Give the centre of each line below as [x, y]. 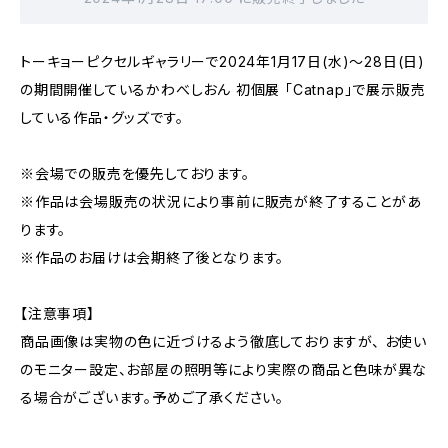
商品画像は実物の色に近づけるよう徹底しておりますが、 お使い [223, 341]
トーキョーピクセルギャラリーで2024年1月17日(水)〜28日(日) [222, 61]
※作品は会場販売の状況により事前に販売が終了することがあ [221, 201]
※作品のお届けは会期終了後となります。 [152, 257]
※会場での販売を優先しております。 [135, 173]
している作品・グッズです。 [102, 117]
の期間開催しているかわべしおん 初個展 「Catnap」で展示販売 [223, 89]
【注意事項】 [57, 313]
